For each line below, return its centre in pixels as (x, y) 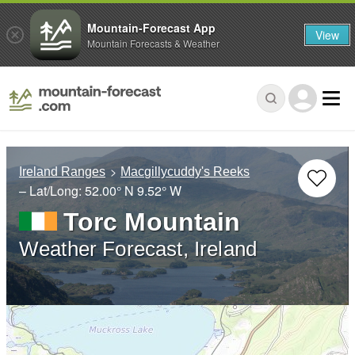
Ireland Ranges (62, 172)
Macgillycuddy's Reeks (185, 172)
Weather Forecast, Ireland (138, 249)
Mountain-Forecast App (151, 27)
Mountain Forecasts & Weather (153, 43)
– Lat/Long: (52, 191)
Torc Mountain (152, 222)
